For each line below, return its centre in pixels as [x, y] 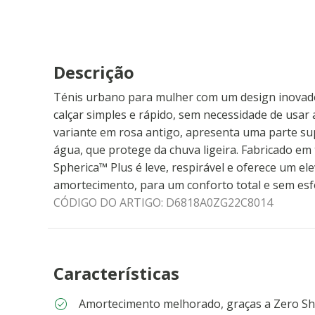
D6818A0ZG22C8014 [219, 202]
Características [116, 273]
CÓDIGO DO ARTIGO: [110, 202]
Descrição [94, 72]
